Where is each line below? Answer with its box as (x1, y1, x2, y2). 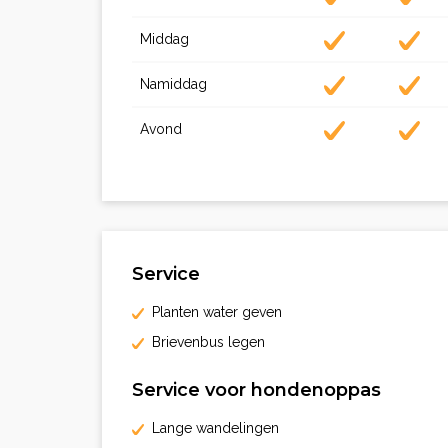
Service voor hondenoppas (132, 379, 381, 401)
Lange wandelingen (144, 420, 279, 436)
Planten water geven (144, 304, 282, 320)
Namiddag (140, 76, 207, 92)
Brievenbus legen (144, 334, 265, 350)
